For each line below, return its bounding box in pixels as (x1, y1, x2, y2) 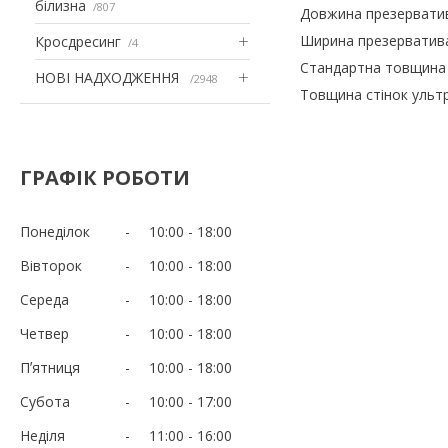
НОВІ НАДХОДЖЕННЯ (35, 67, 183, 87)
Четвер (20, 323, 69, 343)
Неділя (20, 425, 65, 445)
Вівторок (20, 255, 82, 275)
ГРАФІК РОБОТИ (20, 163, 190, 191)
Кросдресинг (35, 31, 121, 51)
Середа (20, 289, 69, 309)
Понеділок (20, 221, 90, 241)
